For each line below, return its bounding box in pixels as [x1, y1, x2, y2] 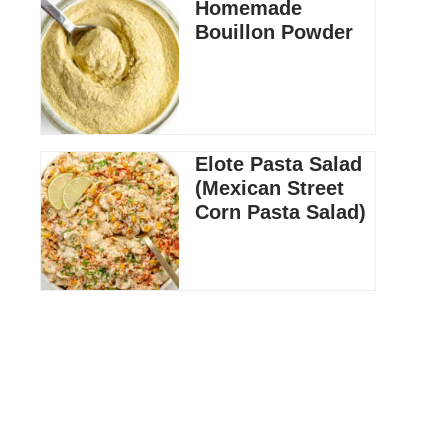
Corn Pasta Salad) [195, 201, 366, 223]
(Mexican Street [195, 177, 344, 199]
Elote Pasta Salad [195, 153, 362, 175]
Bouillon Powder [195, 21, 353, 43]
